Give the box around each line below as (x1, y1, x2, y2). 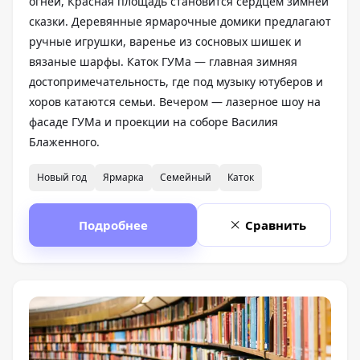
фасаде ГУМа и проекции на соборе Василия (29, 114, 278, 129)
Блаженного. (29, 134, 100, 149)
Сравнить (245, 217, 306, 233)
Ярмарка (103, 170, 144, 184)
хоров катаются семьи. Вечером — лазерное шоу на (29, 94, 321, 109)
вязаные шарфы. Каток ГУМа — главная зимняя (29, 54, 297, 69)
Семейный (160, 170, 211, 184)
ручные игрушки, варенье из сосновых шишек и (29, 34, 301, 49)
